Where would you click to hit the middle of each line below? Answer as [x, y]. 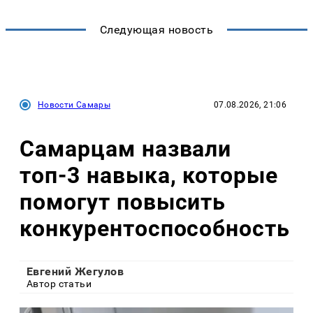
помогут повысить [123, 202]
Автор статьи [59, 283]
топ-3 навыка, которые [149, 176]
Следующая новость [156, 29]
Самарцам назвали [126, 149]
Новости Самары [74, 104]
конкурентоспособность [155, 229]
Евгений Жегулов [75, 271]
